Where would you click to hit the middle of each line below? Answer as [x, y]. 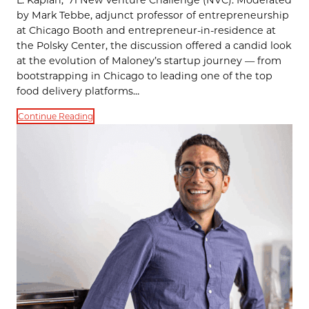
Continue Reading [56, 116]
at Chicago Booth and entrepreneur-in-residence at [146, 30]
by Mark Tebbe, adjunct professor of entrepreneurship [153, 15]
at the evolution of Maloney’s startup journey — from [149, 60]
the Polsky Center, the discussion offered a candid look [154, 45]
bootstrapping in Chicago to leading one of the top [144, 76]
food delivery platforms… [78, 91]
